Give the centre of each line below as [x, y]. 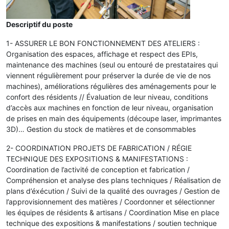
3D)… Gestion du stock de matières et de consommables [101, 129]
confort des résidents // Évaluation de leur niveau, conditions [107, 97]
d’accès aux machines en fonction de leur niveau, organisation [110, 108]
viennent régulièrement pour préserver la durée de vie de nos [108, 76]
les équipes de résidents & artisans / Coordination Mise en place [113, 213]
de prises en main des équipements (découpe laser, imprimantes [114, 119]
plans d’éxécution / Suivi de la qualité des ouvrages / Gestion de [113, 191]
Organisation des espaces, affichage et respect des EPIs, [102, 54]
